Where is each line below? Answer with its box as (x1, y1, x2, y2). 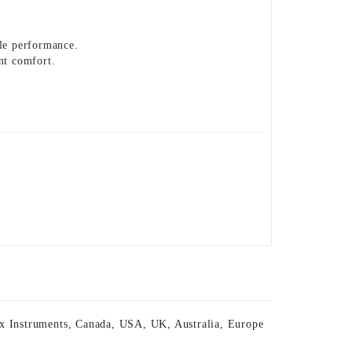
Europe (227, 318, 264, 330)
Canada (75, 318, 112, 330)
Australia (174, 318, 220, 330)
